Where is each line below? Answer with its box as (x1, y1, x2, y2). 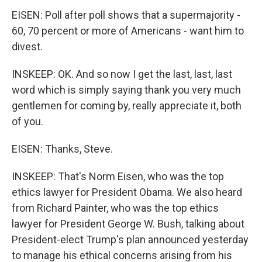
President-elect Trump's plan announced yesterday (12, 233, 249, 246)
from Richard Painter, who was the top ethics (12, 202, 219, 214)
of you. (12, 115, 43, 127)
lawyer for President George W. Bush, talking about (12, 218, 244, 230)
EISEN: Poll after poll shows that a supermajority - (12, 9, 240, 21)
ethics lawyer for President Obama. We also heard (12, 186, 242, 198)
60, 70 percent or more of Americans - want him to (12, 25, 244, 37)
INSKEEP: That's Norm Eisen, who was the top (12, 170, 224, 182)
